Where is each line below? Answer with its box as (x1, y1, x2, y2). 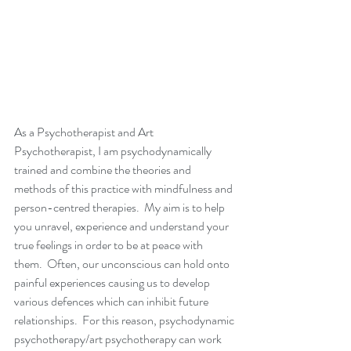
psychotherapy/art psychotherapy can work (14, 330, 224, 349)
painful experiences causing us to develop (14, 273, 212, 292)
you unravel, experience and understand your (14, 217, 231, 236)
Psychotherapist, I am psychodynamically (14, 142, 214, 161)
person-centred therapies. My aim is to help (14, 198, 227, 217)
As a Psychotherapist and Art (14, 123, 156, 142)
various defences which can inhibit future (14, 292, 211, 311)
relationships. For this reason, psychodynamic (14, 311, 237, 330)
